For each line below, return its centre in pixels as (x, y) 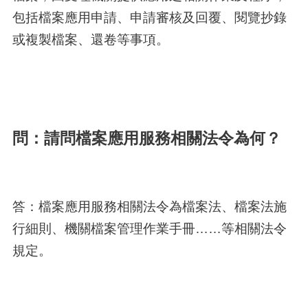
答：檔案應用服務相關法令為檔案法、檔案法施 (149, 207)
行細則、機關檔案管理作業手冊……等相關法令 (149, 229)
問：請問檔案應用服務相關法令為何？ (146, 139)
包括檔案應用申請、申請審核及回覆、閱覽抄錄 (149, 17)
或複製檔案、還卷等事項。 (90, 39)
